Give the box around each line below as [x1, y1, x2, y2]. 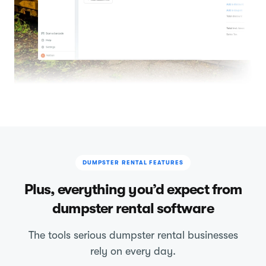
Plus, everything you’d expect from [24, 180, 242, 198]
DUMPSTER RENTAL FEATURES [82, 159, 184, 166]
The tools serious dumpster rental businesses [28, 229, 238, 241]
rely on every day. [90, 245, 176, 257]
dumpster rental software [52, 199, 214, 217]
